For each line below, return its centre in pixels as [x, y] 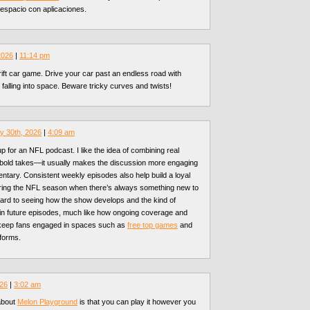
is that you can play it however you [137, 302]
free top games [153, 225]
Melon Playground [47, 302]
